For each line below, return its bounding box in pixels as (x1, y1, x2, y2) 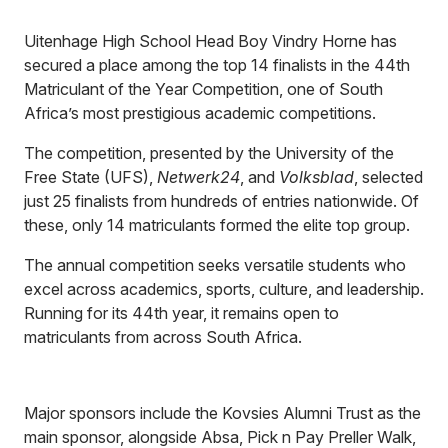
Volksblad (279, 167, 354, 187)
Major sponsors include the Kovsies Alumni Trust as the (24, 403, 421, 423)
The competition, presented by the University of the (24, 143, 394, 163)
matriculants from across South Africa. (24, 327, 302, 347)
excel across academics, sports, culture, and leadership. (24, 279, 424, 299)
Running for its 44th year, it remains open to (24, 303, 339, 323)
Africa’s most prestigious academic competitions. (24, 103, 376, 123)
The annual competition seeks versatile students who (24, 255, 406, 275)
